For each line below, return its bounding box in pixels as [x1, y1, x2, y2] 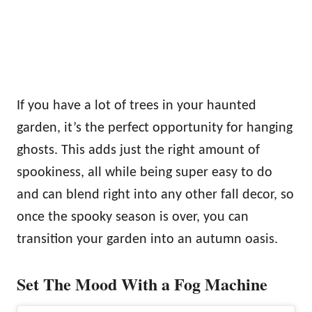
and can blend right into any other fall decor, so [17, 188, 294, 203]
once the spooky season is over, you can [17, 210, 249, 225]
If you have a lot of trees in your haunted [17, 99, 256, 114]
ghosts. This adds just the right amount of [17, 143, 260, 158]
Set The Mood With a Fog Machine [17, 272, 267, 297]
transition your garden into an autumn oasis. [17, 233, 278, 247]
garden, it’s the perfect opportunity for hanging [17, 121, 292, 136]
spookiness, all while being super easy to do [17, 166, 272, 180]
